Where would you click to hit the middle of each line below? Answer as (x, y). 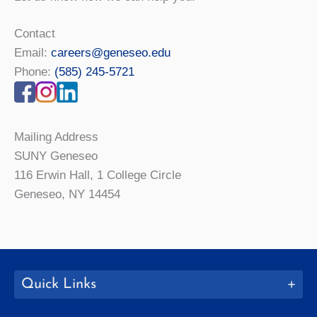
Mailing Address (56, 137)
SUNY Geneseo (56, 156)
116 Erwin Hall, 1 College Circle (98, 175)
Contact (35, 33)
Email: (33, 52)
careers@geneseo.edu (111, 52)
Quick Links (59, 284)
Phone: (34, 71)
